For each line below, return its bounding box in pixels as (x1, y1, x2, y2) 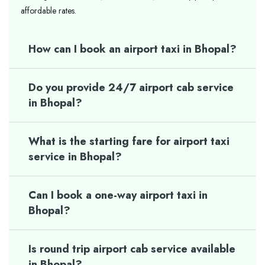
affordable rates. (21, 5, 76, 17)
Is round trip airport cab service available (28, 241, 235, 257)
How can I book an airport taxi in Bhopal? (28, 41, 237, 57)
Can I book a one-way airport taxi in (28, 188, 208, 203)
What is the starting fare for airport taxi (28, 134, 230, 149)
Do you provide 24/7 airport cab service (28, 80, 234, 95)
